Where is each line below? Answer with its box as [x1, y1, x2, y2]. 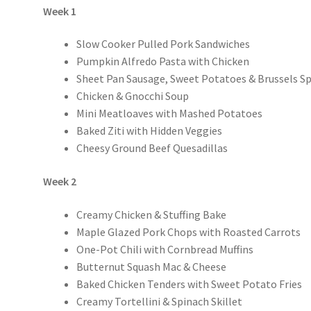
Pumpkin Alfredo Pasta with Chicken [76, 54, 250, 69]
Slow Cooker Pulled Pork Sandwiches [76, 37, 251, 51]
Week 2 [43, 174, 77, 188]
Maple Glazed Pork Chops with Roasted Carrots [76, 224, 301, 239]
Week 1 [43, 3, 77, 18]
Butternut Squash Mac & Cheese [76, 259, 227, 274]
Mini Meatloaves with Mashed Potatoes [76, 106, 263, 121]
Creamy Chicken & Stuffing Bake [76, 207, 227, 221]
